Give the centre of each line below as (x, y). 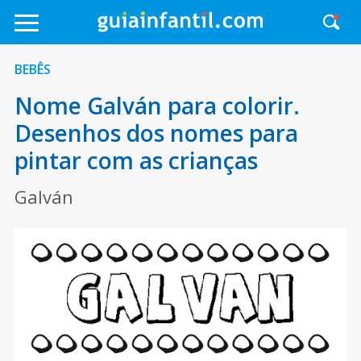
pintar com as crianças (136, 160)
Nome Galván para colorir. (157, 106)
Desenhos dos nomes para (156, 133)
